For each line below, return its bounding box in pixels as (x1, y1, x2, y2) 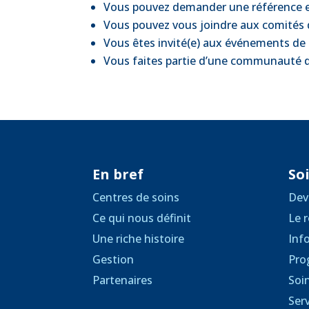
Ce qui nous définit (92, 210, 192, 226)
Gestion (92, 251, 134, 267)
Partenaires (92, 272, 153, 288)
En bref (92, 164, 144, 183)
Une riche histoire (92, 230, 185, 246)
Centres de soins (92, 189, 180, 205)
